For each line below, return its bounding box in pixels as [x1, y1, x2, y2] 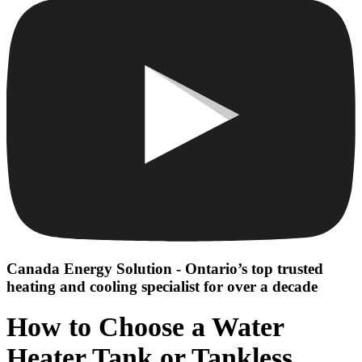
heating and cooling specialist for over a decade [6, 277, 318, 295]
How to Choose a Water [6, 311, 284, 342]
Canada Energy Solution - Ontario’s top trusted [6, 259, 323, 277]
